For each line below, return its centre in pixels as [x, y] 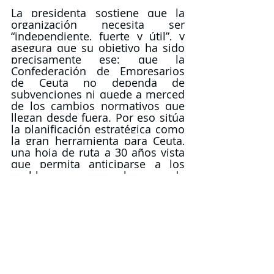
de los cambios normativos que [98, 106]
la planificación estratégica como [98, 129]
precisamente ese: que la [98, 60]
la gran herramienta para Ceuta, [98, 141]
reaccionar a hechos [98, 187]
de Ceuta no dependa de [98, 83]
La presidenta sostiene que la [98, 13]
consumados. [46, 199]
